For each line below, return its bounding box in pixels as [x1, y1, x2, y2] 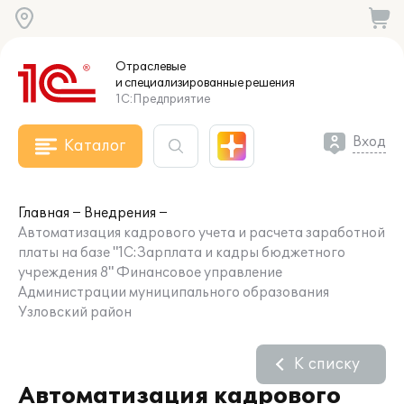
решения [243, 76, 295, 90]
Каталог [64, 137, 125, 155]
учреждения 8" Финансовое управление [18, 265, 282, 280]
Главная [18, 206, 69, 221]
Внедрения [84, 206, 156, 221]
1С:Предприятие [115, 92, 210, 106]
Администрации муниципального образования [18, 285, 329, 300]
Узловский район [18, 305, 132, 320]
